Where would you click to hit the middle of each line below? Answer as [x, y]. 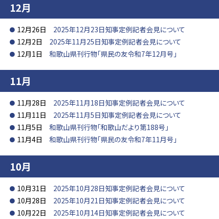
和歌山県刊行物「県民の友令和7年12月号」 [113, 54]
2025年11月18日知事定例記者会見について [119, 103]
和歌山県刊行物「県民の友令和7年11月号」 [113, 139]
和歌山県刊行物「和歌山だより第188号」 [109, 127]
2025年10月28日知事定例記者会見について [119, 188]
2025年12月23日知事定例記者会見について [119, 29]
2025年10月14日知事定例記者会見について [119, 213]
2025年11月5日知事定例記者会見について [117, 115]
